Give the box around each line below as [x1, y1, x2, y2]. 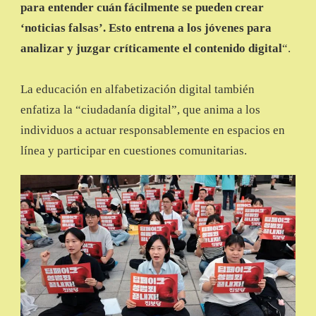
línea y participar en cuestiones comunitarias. [20, 144, 247, 158]
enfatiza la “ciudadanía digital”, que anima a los [20, 103, 260, 117]
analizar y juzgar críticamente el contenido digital [20, 42, 282, 56]
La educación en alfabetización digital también [20, 83, 255, 97]
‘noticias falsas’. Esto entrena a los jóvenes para [20, 21, 272, 35]
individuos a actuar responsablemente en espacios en [20, 123, 285, 138]
